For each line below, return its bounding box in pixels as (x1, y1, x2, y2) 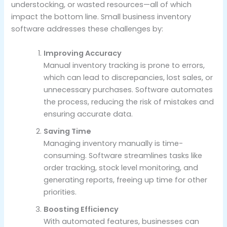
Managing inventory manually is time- (44, 138, 183, 148)
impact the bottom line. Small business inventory (11, 12, 192, 22)
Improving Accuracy (44, 48, 122, 58)
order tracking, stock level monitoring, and (44, 162, 199, 173)
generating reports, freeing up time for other (44, 174, 208, 185)
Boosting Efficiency (44, 204, 119, 214)
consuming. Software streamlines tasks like (44, 150, 203, 161)
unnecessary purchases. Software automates (44, 84, 213, 95)
